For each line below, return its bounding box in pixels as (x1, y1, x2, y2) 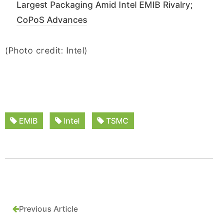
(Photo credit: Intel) (5, 45, 88, 55)
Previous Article (19, 203, 78, 214)
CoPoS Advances (17, 14, 87, 25)
